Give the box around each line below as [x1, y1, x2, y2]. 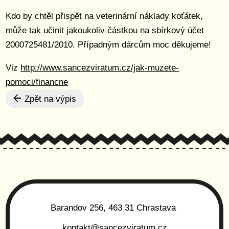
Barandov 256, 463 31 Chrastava [51, 203, 178, 213]
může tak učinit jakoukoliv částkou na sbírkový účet [6, 26, 204, 35]
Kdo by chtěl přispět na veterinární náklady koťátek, [6, 11, 203, 21]
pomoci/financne [6, 77, 68, 87]
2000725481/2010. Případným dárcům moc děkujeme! [6, 40, 212, 50]
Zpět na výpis [22, 94, 77, 104]
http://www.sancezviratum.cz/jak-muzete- [20, 63, 179, 73]
